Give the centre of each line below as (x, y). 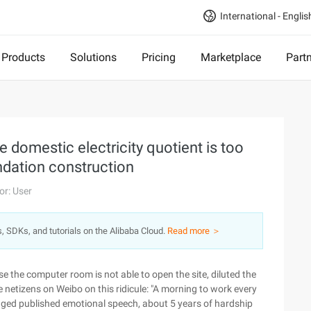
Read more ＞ (194, 231)
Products (23, 57)
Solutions (93, 57)
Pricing (159, 57)
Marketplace (231, 57)
